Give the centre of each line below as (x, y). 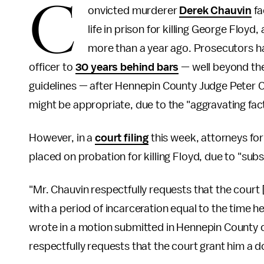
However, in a (62, 138)
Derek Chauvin (216, 11)
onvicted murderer (134, 11)
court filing (122, 138)
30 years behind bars (127, 67)
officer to (52, 67)
